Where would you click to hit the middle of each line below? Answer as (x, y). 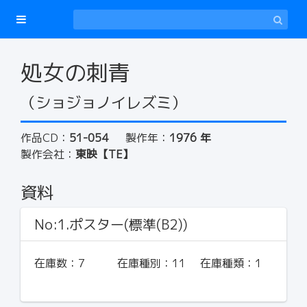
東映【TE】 (105, 154)
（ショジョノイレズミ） (103, 102)
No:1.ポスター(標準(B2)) (111, 224)
